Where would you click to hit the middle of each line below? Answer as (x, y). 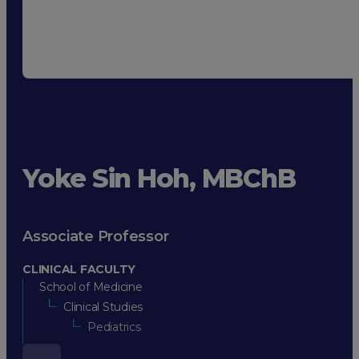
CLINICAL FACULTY (79, 269)
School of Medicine (91, 286)
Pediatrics (114, 327)
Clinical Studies (103, 307)
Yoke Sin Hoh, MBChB (159, 179)
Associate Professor (96, 236)
